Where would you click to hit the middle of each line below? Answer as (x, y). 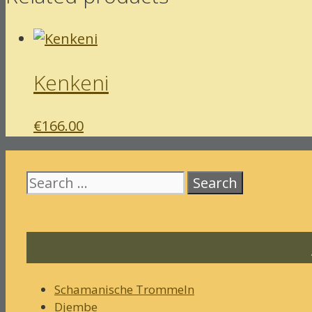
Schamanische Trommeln (124, 290)
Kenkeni (71, 82)
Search (44, 179)
